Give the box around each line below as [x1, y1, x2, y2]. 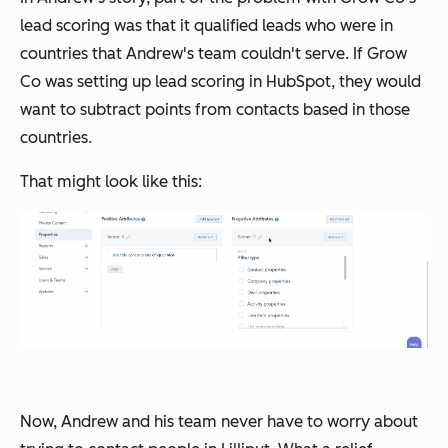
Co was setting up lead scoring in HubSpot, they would [20, 71, 421, 91]
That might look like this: [20, 171, 202, 191]
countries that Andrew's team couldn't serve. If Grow [20, 43, 407, 63]
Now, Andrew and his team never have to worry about [20, 412, 418, 432]
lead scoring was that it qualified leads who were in [20, 15, 393, 35]
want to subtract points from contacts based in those [20, 99, 410, 119]
